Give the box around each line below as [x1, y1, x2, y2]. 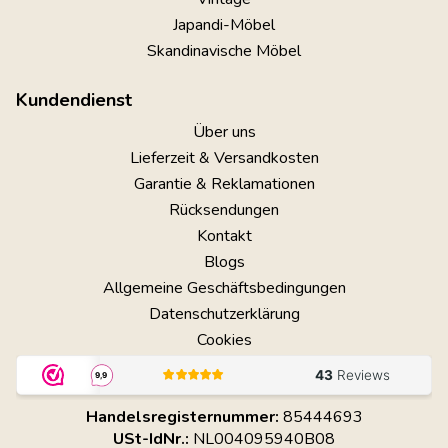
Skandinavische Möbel [147, 40, 301, 63]
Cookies [196, 329, 252, 352]
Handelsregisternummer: [85, 406, 279, 429]
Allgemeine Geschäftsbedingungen [102, 277, 346, 300]
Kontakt [196, 225, 252, 248]
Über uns [192, 121, 256, 144]
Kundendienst [16, 88, 132, 113]
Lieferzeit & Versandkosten [129, 147, 319, 170]
